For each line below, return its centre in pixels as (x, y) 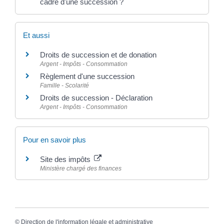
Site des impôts (66, 159)
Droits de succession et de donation (98, 55)
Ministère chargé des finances (80, 168)
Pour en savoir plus (54, 139)
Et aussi (36, 35)
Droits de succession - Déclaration (96, 98)
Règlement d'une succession (87, 76)
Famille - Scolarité (64, 86)
